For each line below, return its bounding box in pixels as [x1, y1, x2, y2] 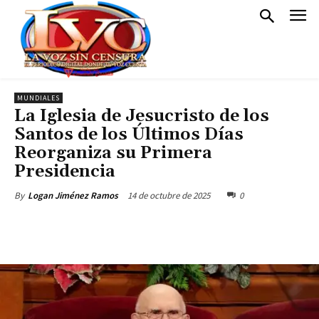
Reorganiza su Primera [14, 142, 212, 164]
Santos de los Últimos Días [14, 124, 244, 145]
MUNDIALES [17, 93, 60, 103]
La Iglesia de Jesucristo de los [14, 105, 269, 127]
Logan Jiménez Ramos [28, 189, 118, 202]
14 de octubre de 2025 [127, 189, 210, 202]
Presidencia [14, 161, 115, 182]
